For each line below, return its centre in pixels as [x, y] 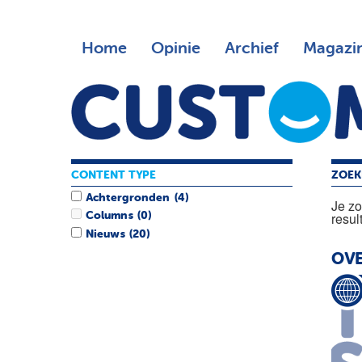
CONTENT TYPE [114, 175]
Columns [109, 216]
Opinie [175, 48]
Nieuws [105, 234]
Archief [251, 48]
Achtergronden [128, 198]
